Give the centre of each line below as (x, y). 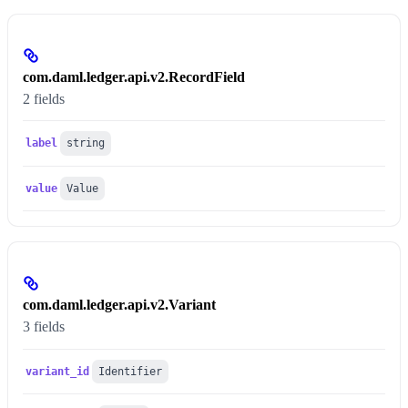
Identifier (131, 372)
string (86, 143)
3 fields (44, 327)
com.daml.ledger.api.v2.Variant (119, 305)
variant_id (58, 372)
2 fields (44, 98)
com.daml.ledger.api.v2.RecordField (134, 76)
